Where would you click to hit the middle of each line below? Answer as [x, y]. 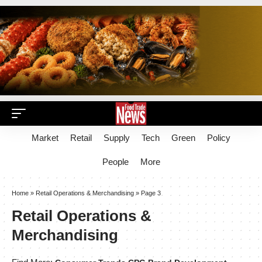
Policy [219, 138]
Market [45, 138]
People [115, 162]
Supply [117, 138]
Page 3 [151, 193]
